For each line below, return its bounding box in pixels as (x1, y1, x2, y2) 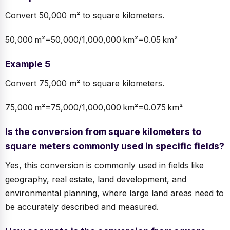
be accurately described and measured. (5, 202, 159, 213)
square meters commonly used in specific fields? (5, 141, 224, 152)
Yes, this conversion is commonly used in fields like (5, 160, 204, 171)
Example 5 (5, 59, 50, 70)
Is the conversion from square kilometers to (5, 126, 201, 138)
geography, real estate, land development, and (5, 174, 186, 185)
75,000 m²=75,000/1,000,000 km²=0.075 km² (5, 102, 183, 113)
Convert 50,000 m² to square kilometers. (5, 10, 164, 21)
